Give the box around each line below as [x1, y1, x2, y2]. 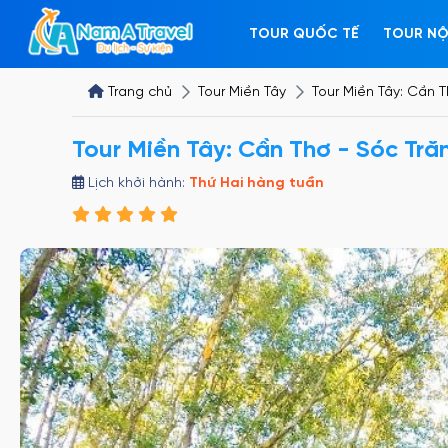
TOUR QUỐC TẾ [249, 27, 359, 42]
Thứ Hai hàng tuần [189, 176, 324, 191]
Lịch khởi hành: [84, 176, 189, 191]
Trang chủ [108, 85, 172, 100]
